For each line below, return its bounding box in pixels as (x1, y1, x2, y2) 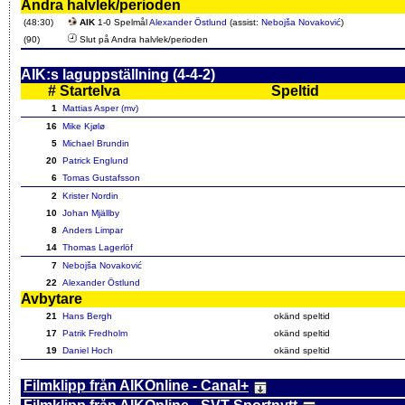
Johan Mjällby (62, 208, 119, 219)
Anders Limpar (62, 225, 123, 236)
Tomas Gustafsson (62, 173, 140, 184)
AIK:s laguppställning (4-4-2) (21, 67, 215, 83)
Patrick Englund (62, 155, 128, 166)
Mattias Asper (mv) (62, 103, 138, 114)
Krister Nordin (62, 191, 118, 202)
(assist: (227, 17, 261, 28)
